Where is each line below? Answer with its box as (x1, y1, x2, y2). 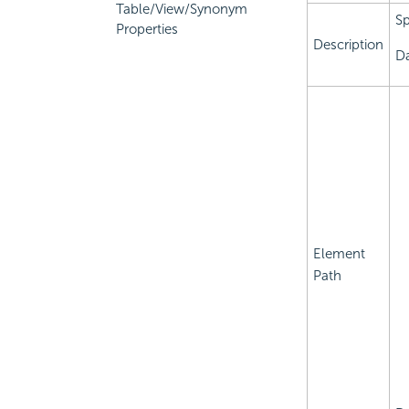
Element (312, 246, 365, 263)
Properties (116, 21, 178, 37)
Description (312, 37, 383, 54)
